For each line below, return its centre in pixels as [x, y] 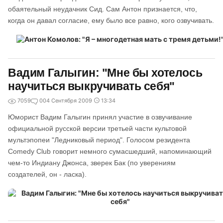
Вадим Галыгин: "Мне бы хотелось [105, 73]
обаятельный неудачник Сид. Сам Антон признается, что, [103, 9]
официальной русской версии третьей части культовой [97, 128]
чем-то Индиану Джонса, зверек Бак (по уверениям [92, 163]
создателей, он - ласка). [47, 174]
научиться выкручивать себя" [91, 86]
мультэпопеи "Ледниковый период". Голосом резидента [99, 140]
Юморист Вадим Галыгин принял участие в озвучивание [100, 117]
